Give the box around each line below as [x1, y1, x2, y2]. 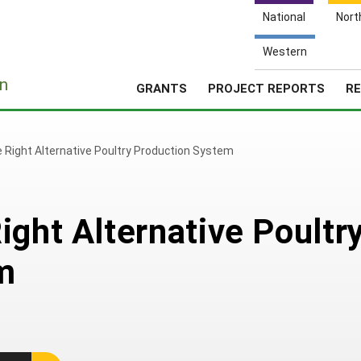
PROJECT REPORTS [208, 80, 325, 96]
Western [263, 44, 307, 59]
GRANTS [136, 80, 187, 96]
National [263, 9, 305, 24]
